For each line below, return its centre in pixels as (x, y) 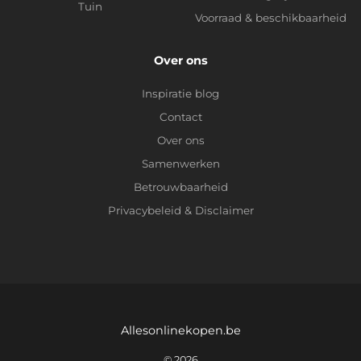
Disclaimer (224, 211)
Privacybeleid (144, 211)
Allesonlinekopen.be (180, 331)
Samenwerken (180, 164)
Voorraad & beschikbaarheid (271, 18)
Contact (180, 117)
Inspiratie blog (180, 94)
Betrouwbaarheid (180, 187)
